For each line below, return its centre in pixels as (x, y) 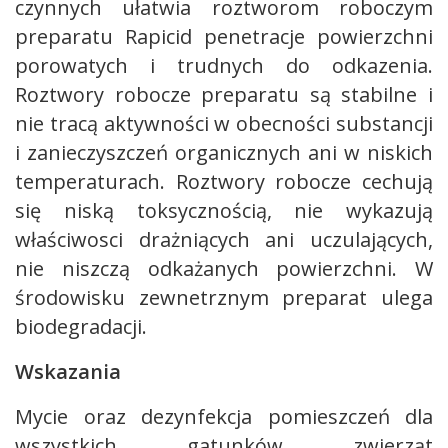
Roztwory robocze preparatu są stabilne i (224, 94)
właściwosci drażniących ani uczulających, (224, 239)
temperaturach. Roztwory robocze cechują (224, 181)
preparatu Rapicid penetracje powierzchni (224, 36)
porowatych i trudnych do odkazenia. (224, 65)
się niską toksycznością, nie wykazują (224, 210)
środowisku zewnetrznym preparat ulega (224, 297)
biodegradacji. (81, 326)
